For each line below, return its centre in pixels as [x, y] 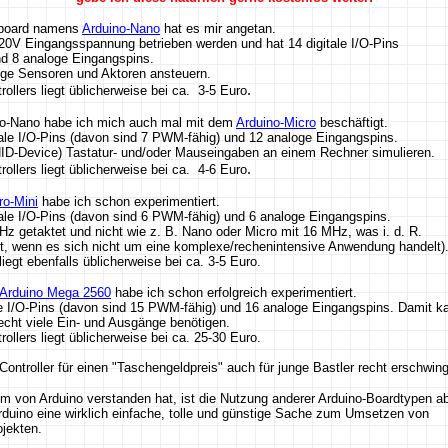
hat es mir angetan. [218, 28]
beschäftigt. [352, 122]
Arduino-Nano [121, 28]
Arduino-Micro [276, 122]
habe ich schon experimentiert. [129, 201]
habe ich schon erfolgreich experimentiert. [234, 292]
